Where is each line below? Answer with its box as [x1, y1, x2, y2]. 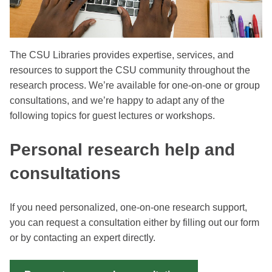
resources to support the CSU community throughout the [10, 65, 250, 75]
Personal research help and [10, 140, 235, 159]
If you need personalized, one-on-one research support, [10, 202, 247, 212]
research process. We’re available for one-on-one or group [10, 80, 260, 90]
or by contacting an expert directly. [10, 233, 155, 243]
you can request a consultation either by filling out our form [10, 217, 259, 228]
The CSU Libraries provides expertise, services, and [10, 50, 234, 60]
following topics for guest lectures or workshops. [10, 110, 215, 121]
